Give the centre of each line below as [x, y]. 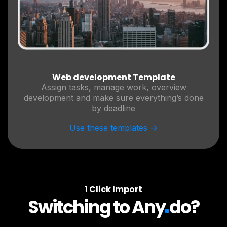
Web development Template [113, 78]
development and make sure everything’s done [113, 98]
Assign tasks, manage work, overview [113, 87]
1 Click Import [113, 190]
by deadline [113, 109]
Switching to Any [96, 207]
